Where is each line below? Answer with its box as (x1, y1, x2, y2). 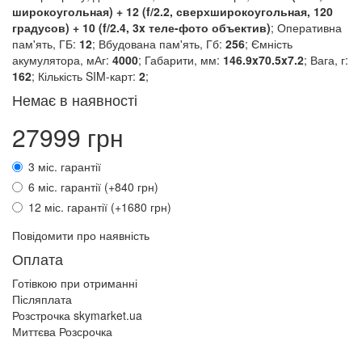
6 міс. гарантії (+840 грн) (28, 179, 158, 195)
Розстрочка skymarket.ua (12, 307, 142, 323)
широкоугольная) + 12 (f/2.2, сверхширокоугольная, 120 (12, 3, 333, 19)
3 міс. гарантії (28, 158, 101, 175)
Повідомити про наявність (12, 227, 149, 243)
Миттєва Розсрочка (12, 323, 112, 339)
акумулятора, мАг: (12, 52, 112, 68)
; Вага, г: (304, 52, 348, 68)
